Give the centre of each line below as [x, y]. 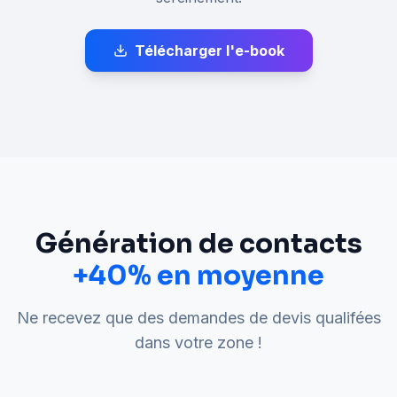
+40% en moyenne [198, 276]
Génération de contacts [198, 244]
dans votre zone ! [198, 343]
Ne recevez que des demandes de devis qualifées [198, 318]
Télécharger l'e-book [209, 51]
